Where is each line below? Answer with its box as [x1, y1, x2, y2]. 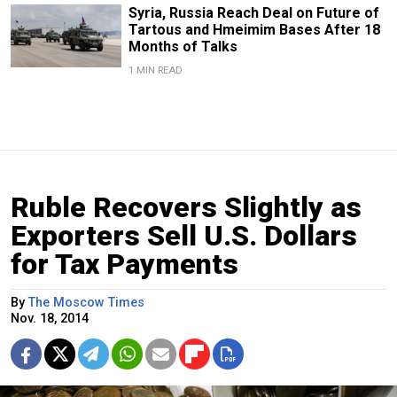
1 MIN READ [128, 65, 183, 77]
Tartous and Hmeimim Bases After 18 [128, 21, 380, 39]
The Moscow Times [28, 295, 144, 311]
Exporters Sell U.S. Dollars [11, 219, 357, 253]
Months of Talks [128, 38, 237, 56]
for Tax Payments [11, 247, 238, 282]
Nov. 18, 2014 [11, 311, 89, 327]
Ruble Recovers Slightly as [11, 191, 362, 225]
